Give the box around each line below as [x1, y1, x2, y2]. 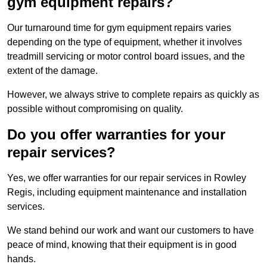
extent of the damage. [7, 66, 98, 76]
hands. [7, 254, 36, 265]
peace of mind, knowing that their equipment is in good [7, 240, 237, 250]
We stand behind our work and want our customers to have [7, 225, 254, 236]
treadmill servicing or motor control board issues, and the [7, 51, 245, 62]
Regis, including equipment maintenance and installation [7, 187, 247, 198]
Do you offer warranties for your [7, 126, 225, 143]
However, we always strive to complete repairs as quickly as [7, 89, 259, 100]
